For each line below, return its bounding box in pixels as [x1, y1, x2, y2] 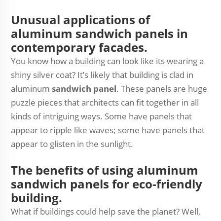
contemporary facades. [11, 39, 147, 55]
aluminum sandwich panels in [11, 25, 188, 41]
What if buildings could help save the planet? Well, [11, 206, 200, 217]
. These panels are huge [116, 83, 207, 94]
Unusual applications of [11, 11, 150, 28]
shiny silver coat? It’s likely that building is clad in [11, 69, 193, 80]
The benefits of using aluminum [11, 162, 198, 178]
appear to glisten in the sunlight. [11, 138, 133, 149]
